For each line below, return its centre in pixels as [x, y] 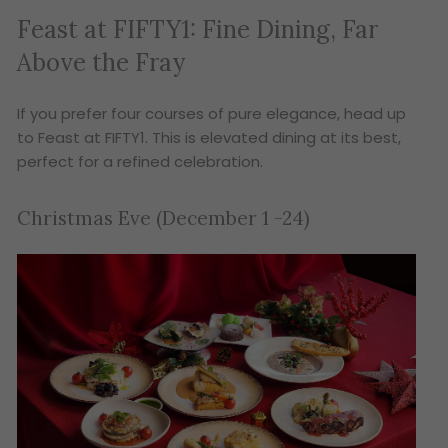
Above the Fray [101, 63]
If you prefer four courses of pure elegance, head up [212, 113]
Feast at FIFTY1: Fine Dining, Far [198, 30]
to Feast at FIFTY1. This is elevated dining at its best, [209, 137]
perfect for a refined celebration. [140, 161]
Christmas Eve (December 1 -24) [164, 218]
